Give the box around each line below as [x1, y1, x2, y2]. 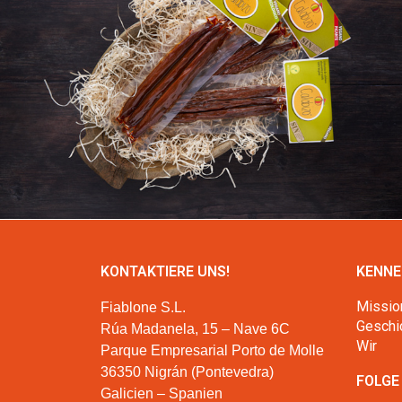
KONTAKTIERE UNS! [100, 263, 230, 281]
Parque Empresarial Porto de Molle [100, 343, 324, 359]
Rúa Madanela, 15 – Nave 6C [100, 321, 290, 337]
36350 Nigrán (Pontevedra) [100, 364, 274, 380]
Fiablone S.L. [100, 300, 186, 316]
